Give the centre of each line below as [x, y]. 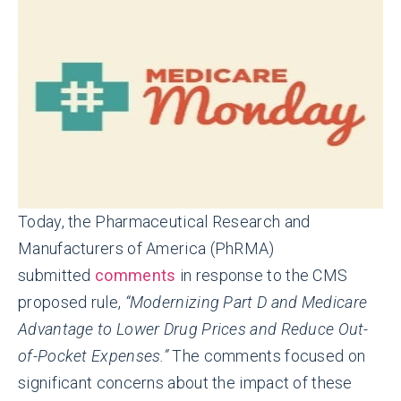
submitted [57, 275]
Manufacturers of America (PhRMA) [146, 248]
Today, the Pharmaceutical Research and [164, 222]
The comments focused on [269, 356]
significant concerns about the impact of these [185, 383]
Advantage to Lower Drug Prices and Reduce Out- [193, 329]
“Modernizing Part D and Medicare [246, 302]
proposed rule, [72, 302]
